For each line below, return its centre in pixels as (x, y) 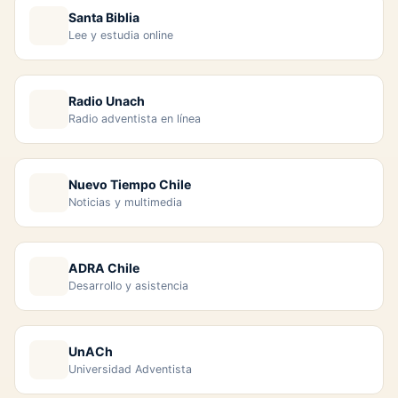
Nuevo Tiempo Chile (130, 184)
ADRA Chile (104, 267)
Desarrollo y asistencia (128, 285)
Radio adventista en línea (135, 118)
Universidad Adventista (130, 369)
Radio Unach (107, 100)
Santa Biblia (104, 17)
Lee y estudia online (121, 35)
